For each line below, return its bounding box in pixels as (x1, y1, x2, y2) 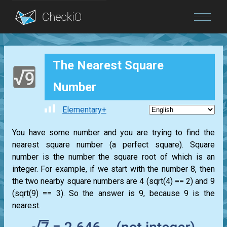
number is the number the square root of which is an (12, 152, 215, 162)
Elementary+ (62, 105, 106, 115)
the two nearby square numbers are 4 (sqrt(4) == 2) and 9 (12, 176, 215, 186)
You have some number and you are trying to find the (12, 128, 215, 138)
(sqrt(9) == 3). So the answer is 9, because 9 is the (12, 188, 215, 199)
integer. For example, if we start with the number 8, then (12, 164, 215, 174)
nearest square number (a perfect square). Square (12, 140, 215, 150)
